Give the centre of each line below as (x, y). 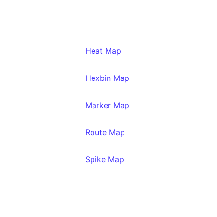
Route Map (105, 132)
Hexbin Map (107, 78)
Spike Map (105, 159)
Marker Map (107, 105)
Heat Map (103, 51)
